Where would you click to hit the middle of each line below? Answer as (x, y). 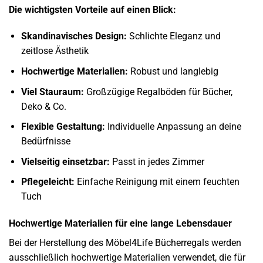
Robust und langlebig (173, 71)
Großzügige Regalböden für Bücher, (158, 92)
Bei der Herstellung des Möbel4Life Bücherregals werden (125, 243)
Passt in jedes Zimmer (157, 161)
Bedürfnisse (45, 141)
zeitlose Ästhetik (55, 51)
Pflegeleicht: (48, 182)
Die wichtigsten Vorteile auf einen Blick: (92, 9)
